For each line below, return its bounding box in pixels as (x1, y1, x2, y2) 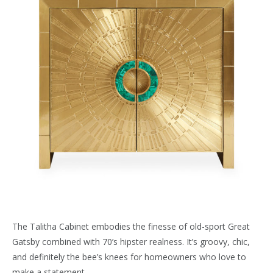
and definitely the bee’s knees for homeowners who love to (12, 251, 246, 263)
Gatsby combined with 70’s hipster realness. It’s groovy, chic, (12, 236, 250, 248)
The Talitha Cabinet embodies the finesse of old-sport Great (12, 221, 250, 233)
